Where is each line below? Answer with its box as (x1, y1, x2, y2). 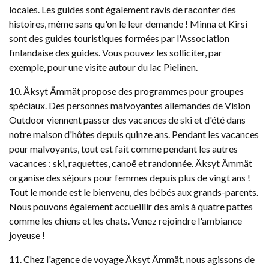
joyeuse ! (9, 229, 45, 241)
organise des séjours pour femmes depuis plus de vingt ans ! (9, 172, 250, 183)
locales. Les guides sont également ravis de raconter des (9, 4, 236, 15)
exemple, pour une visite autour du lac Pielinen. (9, 61, 198, 73)
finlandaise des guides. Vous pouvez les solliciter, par (9, 47, 222, 58)
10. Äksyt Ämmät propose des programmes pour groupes (9, 85, 244, 97)
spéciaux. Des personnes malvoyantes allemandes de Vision (9, 100, 250, 111)
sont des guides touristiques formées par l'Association (9, 32, 229, 44)
